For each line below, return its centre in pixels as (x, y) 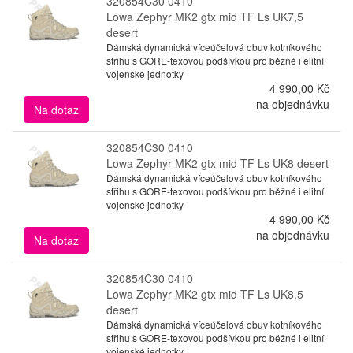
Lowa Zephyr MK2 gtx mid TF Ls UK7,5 (204, 16)
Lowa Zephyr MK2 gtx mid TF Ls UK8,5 (204, 294)
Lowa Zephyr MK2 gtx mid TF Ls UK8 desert (217, 163)
